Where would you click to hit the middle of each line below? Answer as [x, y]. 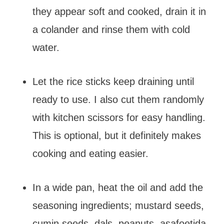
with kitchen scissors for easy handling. [119, 117]
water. [46, 47]
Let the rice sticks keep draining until [113, 81]
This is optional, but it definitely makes [116, 135]
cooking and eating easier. [90, 153]
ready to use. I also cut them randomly [118, 99]
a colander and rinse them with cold [111, 29]
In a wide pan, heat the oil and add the [117, 187]
